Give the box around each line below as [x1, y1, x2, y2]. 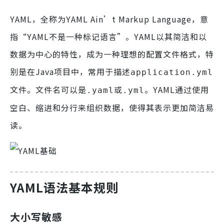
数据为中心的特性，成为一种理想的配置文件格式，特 [10, 48, 214, 60]
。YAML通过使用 [144, 83, 209, 96]
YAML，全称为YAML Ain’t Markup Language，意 [10, 13, 208, 25]
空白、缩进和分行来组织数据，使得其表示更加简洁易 [10, 101, 214, 114]
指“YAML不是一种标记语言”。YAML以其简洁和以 [10, 30, 207, 43]
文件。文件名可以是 [10, 83, 86, 96]
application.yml [130, 67, 213, 77]
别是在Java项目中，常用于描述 [10, 65, 130, 78]
